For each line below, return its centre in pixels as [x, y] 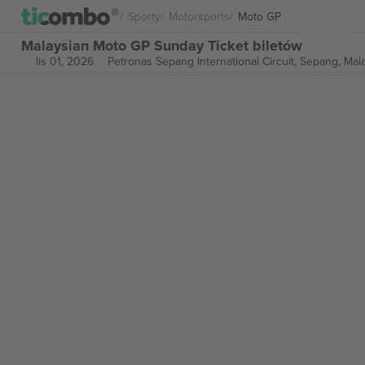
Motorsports [199, 16]
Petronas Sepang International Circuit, [203, 61]
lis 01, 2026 [64, 61]
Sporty [144, 16]
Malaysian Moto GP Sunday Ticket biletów [162, 45]
